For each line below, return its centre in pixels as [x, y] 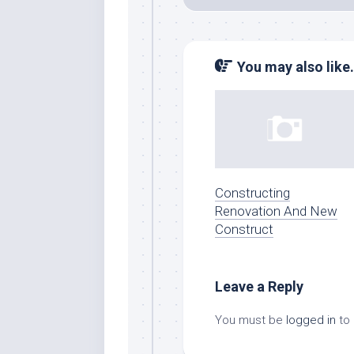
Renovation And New [276, 211]
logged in [311, 320]
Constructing [252, 192]
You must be [250, 320]
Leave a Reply [259, 286]
